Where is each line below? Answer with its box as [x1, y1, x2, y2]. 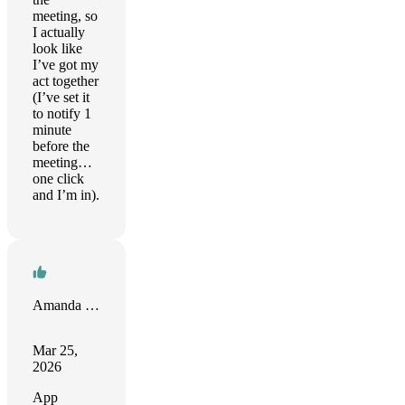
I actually [33, 24, 85, 40]
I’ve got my [33, 57, 99, 72]
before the [33, 138, 89, 154]
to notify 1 [33, 106, 91, 121]
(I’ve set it [33, 89, 89, 105]
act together [33, 73, 99, 89]
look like [33, 41, 82, 56]
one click [33, 171, 84, 186]
